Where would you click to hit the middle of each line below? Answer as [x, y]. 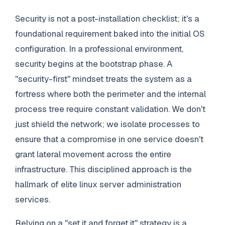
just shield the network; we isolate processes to [107, 124]
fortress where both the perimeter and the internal [110, 94]
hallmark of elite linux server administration [98, 184]
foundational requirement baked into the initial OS [109, 33]
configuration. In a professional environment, [99, 48]
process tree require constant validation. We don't [110, 109]
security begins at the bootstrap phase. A [93, 64]
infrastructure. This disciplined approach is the [103, 169]
